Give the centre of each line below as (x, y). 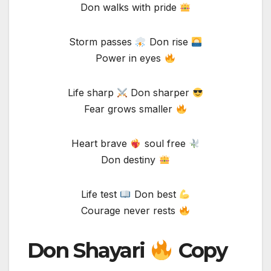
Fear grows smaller (130, 109)
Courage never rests (130, 211)
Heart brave (101, 144)
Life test (101, 194)
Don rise (168, 42)
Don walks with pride (130, 8)
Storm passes (102, 42)
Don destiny (130, 160)
